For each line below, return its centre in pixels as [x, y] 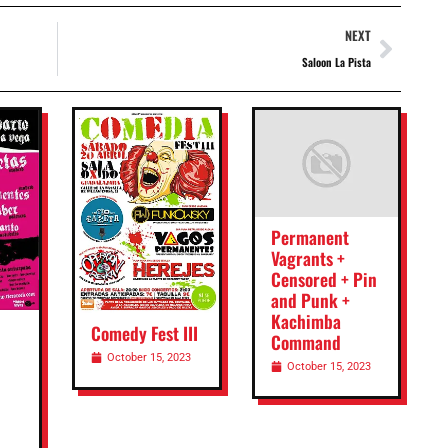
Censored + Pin [323, 279]
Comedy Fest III [145, 332]
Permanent [309, 237]
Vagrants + [307, 258]
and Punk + [310, 300]
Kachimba [305, 321]
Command [305, 342]
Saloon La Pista [336, 61]
